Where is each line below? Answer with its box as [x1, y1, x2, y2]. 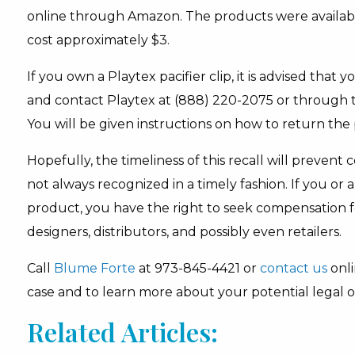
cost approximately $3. [26, 32, 170, 48]
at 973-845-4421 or [135, 261, 260, 276]
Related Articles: [26, 315, 218, 349]
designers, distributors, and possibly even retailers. [26, 224, 342, 239]
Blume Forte [53, 261, 136, 276]
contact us [259, 261, 327, 276]
